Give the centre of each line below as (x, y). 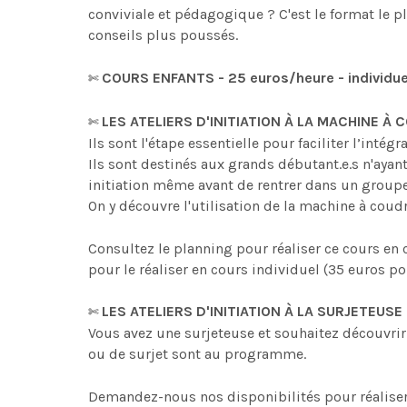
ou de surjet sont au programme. (197, 354)
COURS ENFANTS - (165, 78)
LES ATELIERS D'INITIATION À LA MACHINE (242, 121)
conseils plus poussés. (163, 35)
